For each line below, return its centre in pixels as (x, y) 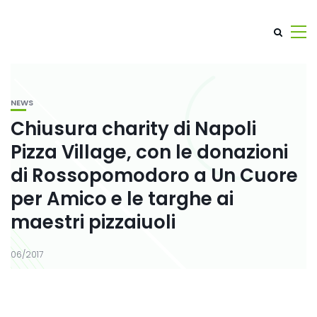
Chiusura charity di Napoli (133, 129)
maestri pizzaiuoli (93, 222)
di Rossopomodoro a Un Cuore (154, 175)
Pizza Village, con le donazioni (149, 152)
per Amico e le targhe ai (122, 199)
